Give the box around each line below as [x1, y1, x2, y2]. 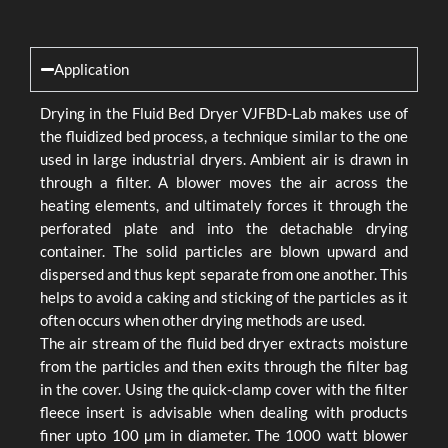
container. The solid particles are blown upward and [40, 243, 408, 260]
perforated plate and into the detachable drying [40, 220, 408, 237]
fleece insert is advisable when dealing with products [40, 404, 408, 421]
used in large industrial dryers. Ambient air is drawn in [40, 151, 408, 168]
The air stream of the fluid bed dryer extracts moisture [40, 335, 408, 352]
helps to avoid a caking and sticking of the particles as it [40, 289, 408, 306]
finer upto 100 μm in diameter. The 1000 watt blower [40, 427, 408, 444]
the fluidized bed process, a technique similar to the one [40, 128, 408, 145]
